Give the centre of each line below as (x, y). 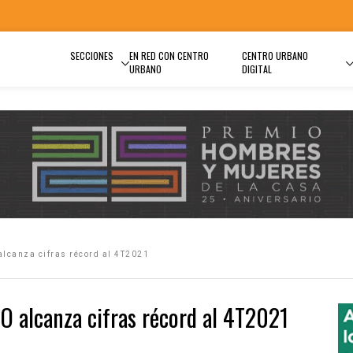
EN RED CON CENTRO (169, 56)
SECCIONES (92, 56)
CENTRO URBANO (275, 56)
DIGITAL (256, 69)
